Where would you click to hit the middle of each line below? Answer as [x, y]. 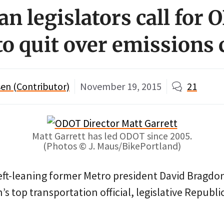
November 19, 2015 [121, 86]
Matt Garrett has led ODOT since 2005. [112, 136]
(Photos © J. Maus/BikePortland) [112, 146]
